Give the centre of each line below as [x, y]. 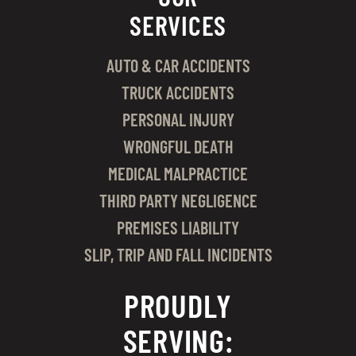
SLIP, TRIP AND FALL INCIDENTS [178, 254]
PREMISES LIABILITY [178, 227]
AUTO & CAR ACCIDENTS [178, 65]
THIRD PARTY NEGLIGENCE [178, 200]
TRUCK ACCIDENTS [178, 92]
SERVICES [178, 25]
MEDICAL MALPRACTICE [178, 173]
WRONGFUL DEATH [178, 146]
